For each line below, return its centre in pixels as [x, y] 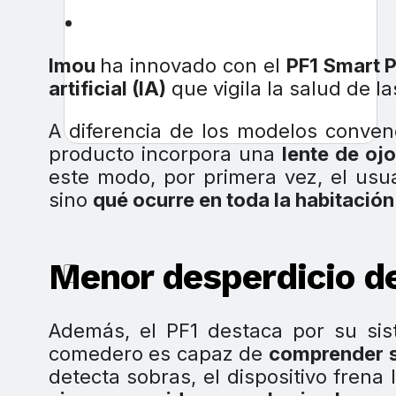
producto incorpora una [165, 154]
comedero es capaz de [158, 354]
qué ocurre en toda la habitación [243, 200]
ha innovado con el [193, 66]
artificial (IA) [107, 89]
